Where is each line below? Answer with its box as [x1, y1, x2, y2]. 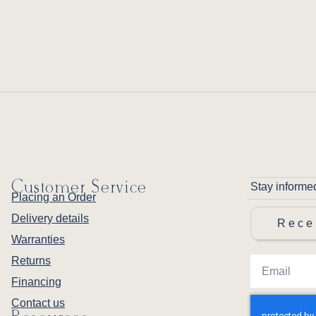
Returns [11, 255, 51, 267]
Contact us [11, 297, 65, 309]
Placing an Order [11, 191, 96, 203]
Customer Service [11, 178, 148, 198]
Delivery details [11, 212, 89, 224]
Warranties [11, 233, 65, 245]
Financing [11, 276, 61, 288]
